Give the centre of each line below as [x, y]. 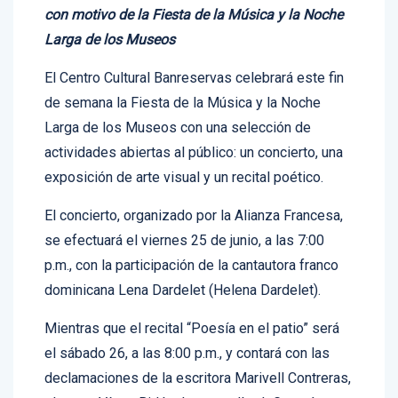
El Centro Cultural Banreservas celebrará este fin [194, 59]
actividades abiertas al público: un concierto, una [194, 133]
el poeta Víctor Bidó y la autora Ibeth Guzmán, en [194, 384]
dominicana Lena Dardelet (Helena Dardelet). [184, 271]
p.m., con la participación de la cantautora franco [191, 246]
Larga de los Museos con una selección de [178, 108]
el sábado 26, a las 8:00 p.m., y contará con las [187, 334]
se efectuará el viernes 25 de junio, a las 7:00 [184, 221]
